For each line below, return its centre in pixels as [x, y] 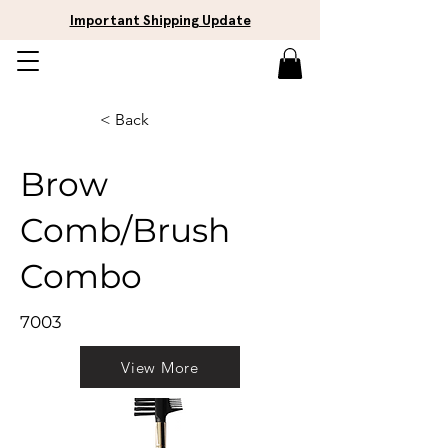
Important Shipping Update [160, 20]
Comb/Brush [125, 230]
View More [160, 367]
